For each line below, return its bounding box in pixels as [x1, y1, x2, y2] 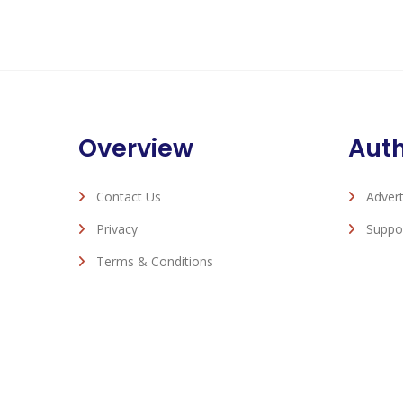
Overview [78, 130, 193, 166]
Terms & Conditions [96, 253, 213, 270]
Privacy [96, 220, 138, 237]
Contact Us [96, 188, 161, 205]
